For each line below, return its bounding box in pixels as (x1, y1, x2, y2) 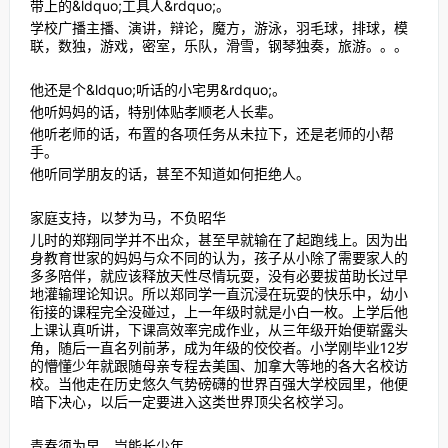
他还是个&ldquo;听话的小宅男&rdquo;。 (29, 81, 286, 98)
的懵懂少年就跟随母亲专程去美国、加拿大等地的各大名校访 (29, 357, 408, 374)
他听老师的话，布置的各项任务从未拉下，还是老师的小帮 (29, 125, 394, 142)
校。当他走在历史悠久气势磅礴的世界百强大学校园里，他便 (29, 375, 408, 392)
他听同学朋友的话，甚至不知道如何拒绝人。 (29, 165, 310, 182)
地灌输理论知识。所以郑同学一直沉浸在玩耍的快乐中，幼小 (29, 285, 408, 302)
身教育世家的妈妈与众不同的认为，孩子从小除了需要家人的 (29, 249, 408, 266)
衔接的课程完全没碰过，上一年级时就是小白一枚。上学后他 (29, 303, 408, 320)
